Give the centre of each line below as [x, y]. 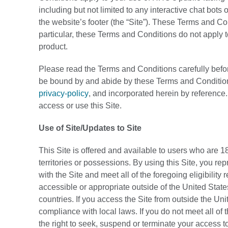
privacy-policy [64, 93]
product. [54, 47]
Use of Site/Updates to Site [90, 128]
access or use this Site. [80, 106]
